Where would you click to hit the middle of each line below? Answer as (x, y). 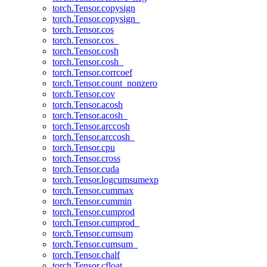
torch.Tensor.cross (86, 158)
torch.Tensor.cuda (86, 169)
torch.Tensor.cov (84, 94)
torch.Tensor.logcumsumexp (105, 180)
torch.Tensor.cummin (92, 201)
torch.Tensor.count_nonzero (105, 83)
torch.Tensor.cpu (84, 148)
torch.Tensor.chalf (86, 255)
